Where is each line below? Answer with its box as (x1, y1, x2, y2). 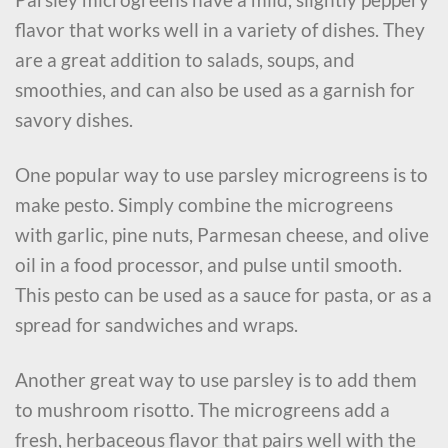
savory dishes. (15, 108, 133, 132)
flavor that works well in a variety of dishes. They (15, 18, 425, 42)
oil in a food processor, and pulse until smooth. (15, 253, 402, 277)
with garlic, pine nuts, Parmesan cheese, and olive (15, 223, 429, 247)
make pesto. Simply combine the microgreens (15, 193, 393, 217)
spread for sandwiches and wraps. (15, 313, 298, 337)
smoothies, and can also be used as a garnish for (15, 78, 415, 102)
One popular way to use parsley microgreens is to (15, 163, 428, 187)
